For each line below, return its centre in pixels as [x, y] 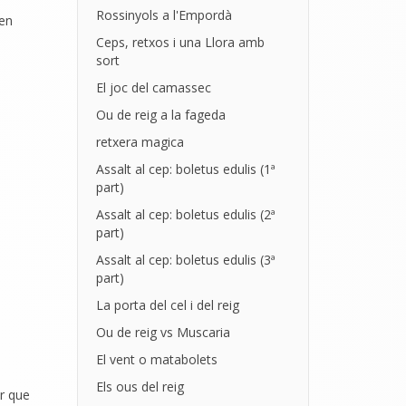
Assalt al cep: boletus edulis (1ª [185, 169]
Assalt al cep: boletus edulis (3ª [185, 260]
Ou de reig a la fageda [160, 115]
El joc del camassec [153, 87]
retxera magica [140, 142]
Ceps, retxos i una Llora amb [180, 42]
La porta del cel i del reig [167, 305]
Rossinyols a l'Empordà [164, 15]
